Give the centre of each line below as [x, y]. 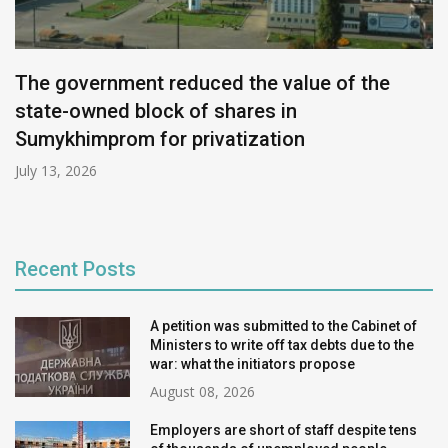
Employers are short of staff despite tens [283, 430]
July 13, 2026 [56, 170]
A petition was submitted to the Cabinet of [283, 326]
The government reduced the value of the [202, 83]
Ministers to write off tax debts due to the [282, 345]
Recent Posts [75, 269]
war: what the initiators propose [252, 364]
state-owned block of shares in [156, 111]
